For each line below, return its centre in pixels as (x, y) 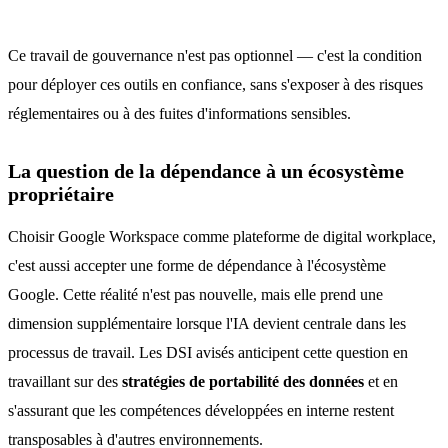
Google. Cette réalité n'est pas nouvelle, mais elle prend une (195, 294)
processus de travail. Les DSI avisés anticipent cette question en (208, 352)
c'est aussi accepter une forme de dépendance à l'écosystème (197, 265)
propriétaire (61, 194)
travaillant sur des (65, 381)
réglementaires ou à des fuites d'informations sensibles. (179, 113)
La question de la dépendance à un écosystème (206, 171)
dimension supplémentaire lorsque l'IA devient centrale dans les (207, 323)
